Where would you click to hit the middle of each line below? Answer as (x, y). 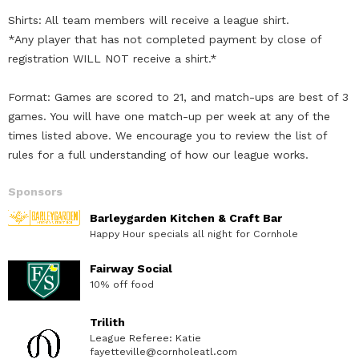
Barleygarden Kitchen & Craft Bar (186, 218)
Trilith (107, 322)
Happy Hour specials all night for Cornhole (194, 233)
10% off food (122, 284)
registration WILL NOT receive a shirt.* (113, 58)
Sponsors (35, 191)
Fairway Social (131, 268)
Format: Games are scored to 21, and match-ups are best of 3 (178, 97)
